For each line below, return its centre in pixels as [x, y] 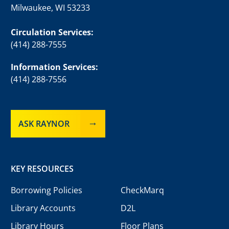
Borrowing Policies [46, 190]
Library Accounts [43, 208]
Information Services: [54, 67]
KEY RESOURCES [42, 168]
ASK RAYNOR [44, 123]
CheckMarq [142, 190]
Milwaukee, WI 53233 [50, 7]
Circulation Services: [52, 32]
